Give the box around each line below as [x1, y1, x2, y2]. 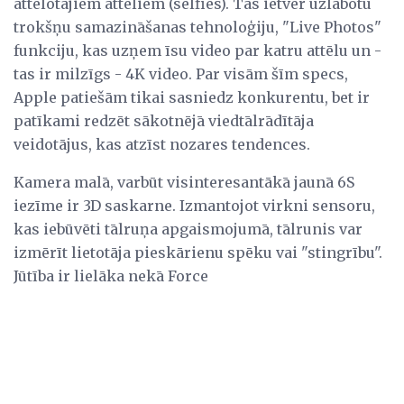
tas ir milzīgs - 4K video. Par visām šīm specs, [14, 64, 348, 83]
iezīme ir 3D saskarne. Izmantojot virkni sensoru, [14, 196, 375, 215]
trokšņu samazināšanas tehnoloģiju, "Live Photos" [14, 17, 381, 36]
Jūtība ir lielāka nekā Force [14, 266, 208, 285]
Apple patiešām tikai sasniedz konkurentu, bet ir [14, 87, 370, 106]
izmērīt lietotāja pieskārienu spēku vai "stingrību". [14, 243, 382, 262]
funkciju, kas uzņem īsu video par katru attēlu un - [14, 41, 381, 60]
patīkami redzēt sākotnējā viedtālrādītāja [14, 111, 314, 130]
